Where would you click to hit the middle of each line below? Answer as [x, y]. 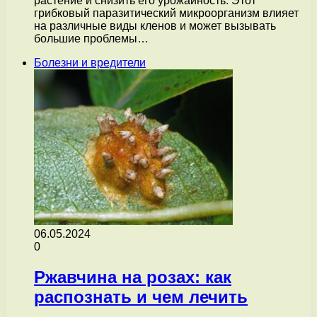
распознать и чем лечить [141, 296]
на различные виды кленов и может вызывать [155, 25]
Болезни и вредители [90, 62]
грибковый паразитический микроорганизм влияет [166, 13]
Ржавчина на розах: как [133, 277]
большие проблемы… [91, 38]
